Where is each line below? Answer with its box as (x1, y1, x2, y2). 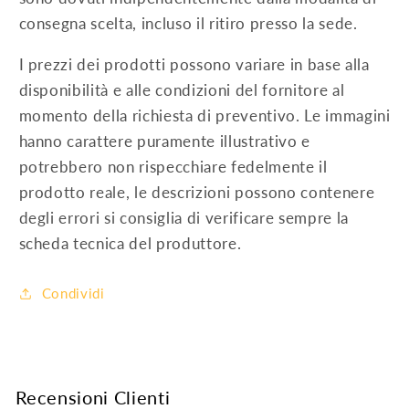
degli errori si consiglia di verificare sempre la (18, 208, 349, 227)
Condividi (41, 285, 105, 302)
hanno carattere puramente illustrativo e (18, 131, 310, 151)
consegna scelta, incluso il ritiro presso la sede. (18, 15, 358, 33)
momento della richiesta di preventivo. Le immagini (18, 106, 391, 125)
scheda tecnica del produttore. (18, 234, 242, 253)
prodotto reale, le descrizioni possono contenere (18, 183, 375, 202)
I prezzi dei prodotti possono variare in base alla (18, 55, 370, 74)
